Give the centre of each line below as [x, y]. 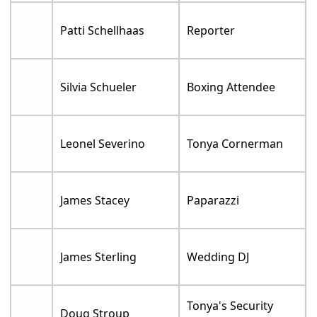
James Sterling [99, 257]
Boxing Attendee [231, 87]
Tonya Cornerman [235, 144]
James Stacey [95, 201]
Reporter [211, 31]
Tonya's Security [230, 306]
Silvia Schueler [99, 87]
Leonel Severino [103, 144]
